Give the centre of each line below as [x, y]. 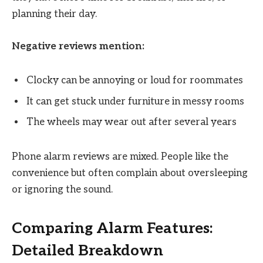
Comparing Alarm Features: [112, 229]
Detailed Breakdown [87, 251]
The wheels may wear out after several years [131, 122]
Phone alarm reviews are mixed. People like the [120, 156]
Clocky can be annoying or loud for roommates [135, 81]
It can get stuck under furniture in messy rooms [135, 101]
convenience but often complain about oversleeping [130, 173]
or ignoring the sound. [62, 189]
